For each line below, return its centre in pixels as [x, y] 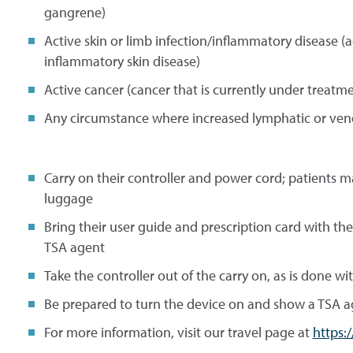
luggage [68, 198]
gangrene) [74, 12]
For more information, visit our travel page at [178, 332]
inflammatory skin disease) [122, 61]
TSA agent [74, 247]
